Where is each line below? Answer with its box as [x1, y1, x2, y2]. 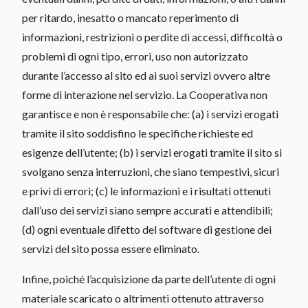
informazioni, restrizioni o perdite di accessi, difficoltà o [22, 30, 283, 43]
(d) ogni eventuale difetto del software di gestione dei [22, 222, 272, 236]
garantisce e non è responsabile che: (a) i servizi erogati [22, 107, 278, 120]
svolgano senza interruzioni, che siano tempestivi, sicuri [22, 164, 279, 178]
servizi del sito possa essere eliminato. [22, 241, 199, 255]
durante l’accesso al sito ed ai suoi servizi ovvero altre [22, 68, 270, 82]
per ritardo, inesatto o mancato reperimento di [22, 10, 239, 24]
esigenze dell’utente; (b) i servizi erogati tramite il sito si [22, 145, 282, 159]
